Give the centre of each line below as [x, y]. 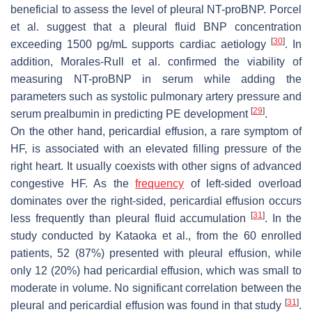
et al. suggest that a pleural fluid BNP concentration [156, 26]
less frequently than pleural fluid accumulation [131, 218]
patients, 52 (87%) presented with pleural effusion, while [156, 253]
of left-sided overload [243, 183]
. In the [283, 218]
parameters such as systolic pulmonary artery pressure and [156, 96]
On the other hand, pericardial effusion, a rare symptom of [156, 131]
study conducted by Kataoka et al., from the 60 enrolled [156, 235]
